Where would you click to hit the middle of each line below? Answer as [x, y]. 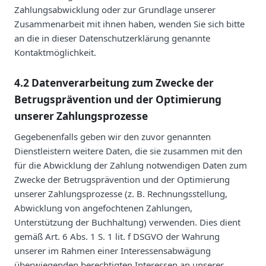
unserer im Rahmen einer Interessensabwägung [113, 250]
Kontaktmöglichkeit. [55, 52]
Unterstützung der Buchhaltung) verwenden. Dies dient [127, 222]
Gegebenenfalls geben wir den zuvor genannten [113, 136]
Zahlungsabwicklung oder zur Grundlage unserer [115, 9]
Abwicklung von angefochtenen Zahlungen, [103, 208]
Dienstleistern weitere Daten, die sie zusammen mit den [128, 151]
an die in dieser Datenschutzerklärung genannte [112, 38]
